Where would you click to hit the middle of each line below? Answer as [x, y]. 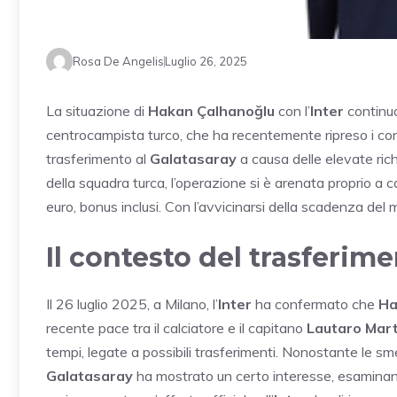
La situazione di [97, 111]
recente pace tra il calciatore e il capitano [176, 328]
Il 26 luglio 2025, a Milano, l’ [132, 304]
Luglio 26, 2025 [206, 61]
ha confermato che [315, 304]
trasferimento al [98, 159]
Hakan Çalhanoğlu [211, 111]
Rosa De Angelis [118, 61]
